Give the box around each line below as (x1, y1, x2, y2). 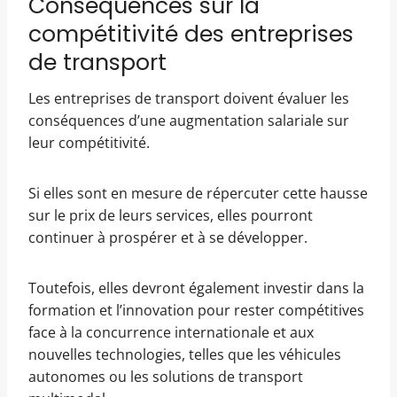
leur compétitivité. (28, 133, 150, 152)
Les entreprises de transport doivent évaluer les (28, 89, 349, 108)
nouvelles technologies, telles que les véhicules (28, 345, 341, 364)
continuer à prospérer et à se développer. (28, 228, 307, 247)
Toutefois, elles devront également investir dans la (28, 278, 364, 298)
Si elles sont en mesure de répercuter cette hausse (28, 183, 368, 203)
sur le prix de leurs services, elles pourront (28, 206, 313, 225)
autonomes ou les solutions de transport (28, 367, 303, 386)
